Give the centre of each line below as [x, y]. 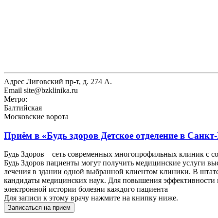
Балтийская [23, 108]
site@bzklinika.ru [50, 90]
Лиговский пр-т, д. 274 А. [68, 81]
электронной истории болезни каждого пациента [86, 189]
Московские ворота [36, 116]
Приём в [23, 135]
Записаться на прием [39, 208]
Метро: [16, 99]
